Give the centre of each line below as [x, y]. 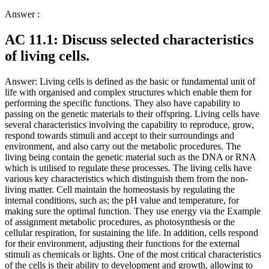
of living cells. [47, 56]
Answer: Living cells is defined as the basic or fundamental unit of [130, 81]
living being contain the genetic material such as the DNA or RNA [130, 157]
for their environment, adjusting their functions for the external [122, 243]
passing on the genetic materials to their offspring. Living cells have [132, 113]
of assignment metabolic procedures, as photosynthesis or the [120, 222]
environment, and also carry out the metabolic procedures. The [123, 146]
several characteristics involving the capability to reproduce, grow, [129, 124]
